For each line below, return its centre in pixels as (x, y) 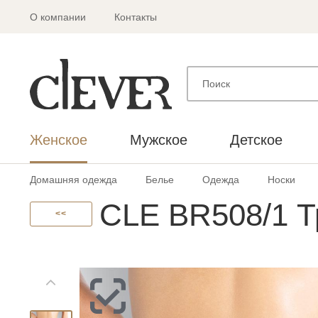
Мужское (159, 139)
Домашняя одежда (73, 179)
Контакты (136, 17)
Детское (256, 139)
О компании (58, 17)
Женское (59, 139)
